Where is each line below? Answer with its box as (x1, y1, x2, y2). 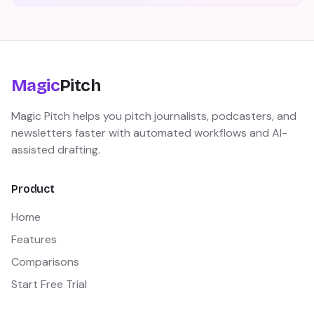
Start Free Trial (11, 277, 87, 292)
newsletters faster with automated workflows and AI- (11, 125, 287, 140)
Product (11, 182, 55, 196)
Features (11, 232, 57, 247)
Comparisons (11, 254, 79, 269)
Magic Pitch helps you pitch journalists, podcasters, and (11, 109, 296, 123)
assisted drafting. (11, 142, 100, 157)
